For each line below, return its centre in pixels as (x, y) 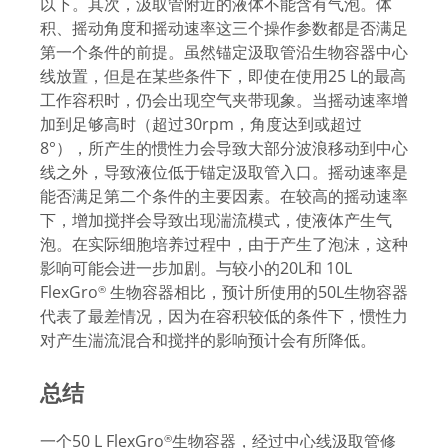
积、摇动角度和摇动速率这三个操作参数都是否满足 (224, 28)
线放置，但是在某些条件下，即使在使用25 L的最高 (223, 76)
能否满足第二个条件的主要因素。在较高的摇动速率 (224, 196)
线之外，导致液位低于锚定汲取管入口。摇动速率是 (224, 172)
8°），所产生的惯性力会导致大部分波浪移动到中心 (224, 148)
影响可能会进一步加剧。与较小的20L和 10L (196, 268)
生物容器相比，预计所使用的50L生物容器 (257, 292)
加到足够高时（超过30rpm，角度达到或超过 (201, 124)
